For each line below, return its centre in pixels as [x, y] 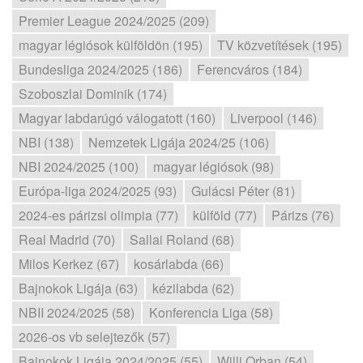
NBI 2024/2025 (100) [79, 167]
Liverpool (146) [273, 118]
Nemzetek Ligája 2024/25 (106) [179, 142]
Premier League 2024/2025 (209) [114, 21]
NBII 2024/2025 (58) [77, 312]
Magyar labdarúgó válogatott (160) [117, 118]
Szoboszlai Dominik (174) [93, 94]
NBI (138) [46, 142]
